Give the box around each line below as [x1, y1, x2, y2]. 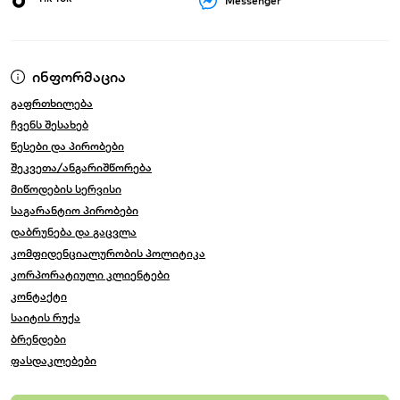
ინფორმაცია [32, 68, 126, 87]
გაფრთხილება [11, 96, 93, 111]
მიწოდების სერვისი [11, 182, 121, 196]
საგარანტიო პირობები [11, 204, 138, 218]
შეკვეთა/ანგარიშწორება [11, 161, 152, 175]
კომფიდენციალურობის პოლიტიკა [11, 246, 205, 261]
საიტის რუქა [11, 311, 80, 325]
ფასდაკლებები [11, 354, 96, 368]
